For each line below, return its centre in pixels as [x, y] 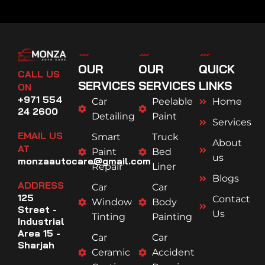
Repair [107, 167]
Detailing [113, 117]
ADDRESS [41, 185]
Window [112, 202]
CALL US [39, 74]
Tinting [108, 217]
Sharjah [36, 245]
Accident [173, 253]
